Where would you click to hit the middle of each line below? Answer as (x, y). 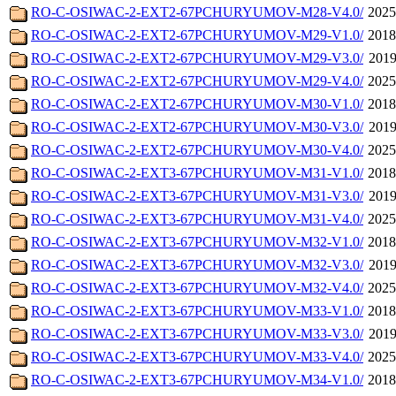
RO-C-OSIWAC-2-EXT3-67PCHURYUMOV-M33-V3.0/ (197, 334)
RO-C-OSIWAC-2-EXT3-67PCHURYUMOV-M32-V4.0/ (197, 288)
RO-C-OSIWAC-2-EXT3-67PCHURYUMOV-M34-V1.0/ (197, 380)
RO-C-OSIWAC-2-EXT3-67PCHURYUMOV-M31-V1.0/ (197, 173)
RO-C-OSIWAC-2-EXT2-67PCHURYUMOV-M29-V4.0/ (197, 81)
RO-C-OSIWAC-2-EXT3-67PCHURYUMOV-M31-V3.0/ (197, 196)
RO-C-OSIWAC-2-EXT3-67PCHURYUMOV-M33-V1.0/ (197, 311)
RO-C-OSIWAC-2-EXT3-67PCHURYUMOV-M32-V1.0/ (197, 242)
